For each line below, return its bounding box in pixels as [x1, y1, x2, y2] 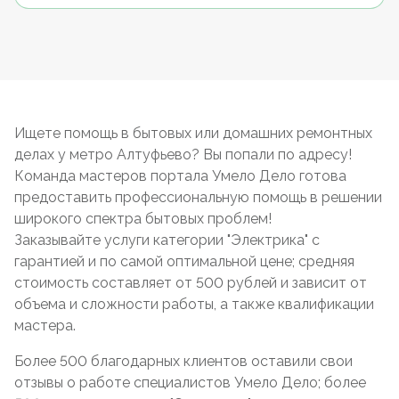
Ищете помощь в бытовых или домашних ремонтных [14, 125, 372, 142]
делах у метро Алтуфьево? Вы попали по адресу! [14, 146, 352, 163]
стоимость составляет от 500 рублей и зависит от [14, 274, 367, 291]
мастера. [14, 317, 76, 334]
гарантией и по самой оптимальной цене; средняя [14, 253, 354, 270]
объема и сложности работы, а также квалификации [14, 296, 374, 313]
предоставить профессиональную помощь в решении [14, 189, 382, 206]
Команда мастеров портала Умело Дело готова [14, 167, 346, 184]
